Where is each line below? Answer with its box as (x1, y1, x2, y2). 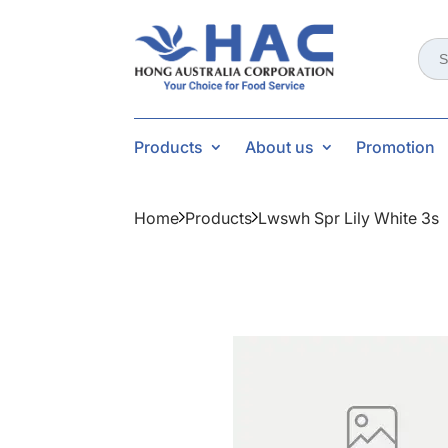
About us (245, 136, 315, 157)
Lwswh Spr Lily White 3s (258, 207, 440, 228)
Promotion (356, 136, 436, 157)
